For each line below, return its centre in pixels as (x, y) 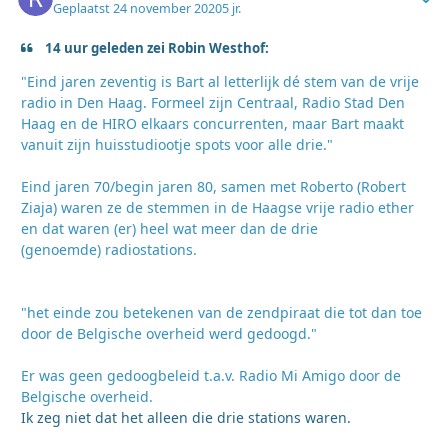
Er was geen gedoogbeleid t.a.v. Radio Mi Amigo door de (211, 375)
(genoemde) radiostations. (109, 249)
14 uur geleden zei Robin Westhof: (156, 47)
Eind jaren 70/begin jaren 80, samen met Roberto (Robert (213, 186)
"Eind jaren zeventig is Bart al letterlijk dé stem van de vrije (220, 81)
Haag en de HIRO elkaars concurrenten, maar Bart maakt (212, 123)
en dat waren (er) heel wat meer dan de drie (169, 228)
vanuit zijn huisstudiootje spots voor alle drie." (177, 144)
